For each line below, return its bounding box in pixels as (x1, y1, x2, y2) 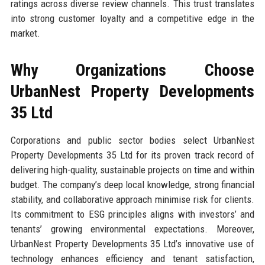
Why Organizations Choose (10, 60, 255, 80)
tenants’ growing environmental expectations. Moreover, (10, 223, 255, 235)
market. (10, 27, 40, 40)
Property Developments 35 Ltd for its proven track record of (10, 149, 255, 161)
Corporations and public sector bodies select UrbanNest (10, 134, 255, 147)
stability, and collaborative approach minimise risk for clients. (10, 193, 255, 206)
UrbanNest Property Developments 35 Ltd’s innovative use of (10, 238, 255, 250)
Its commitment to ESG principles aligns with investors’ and (10, 208, 255, 221)
